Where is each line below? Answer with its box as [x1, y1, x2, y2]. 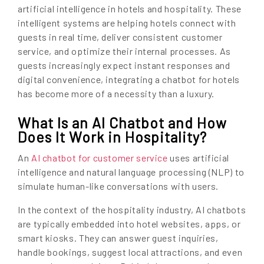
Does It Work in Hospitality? [18, 128, 207, 146]
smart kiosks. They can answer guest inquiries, [18, 232, 219, 244]
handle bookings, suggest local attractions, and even [18, 246, 243, 258]
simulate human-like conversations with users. [18, 180, 219, 192]
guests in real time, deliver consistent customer [18, 31, 223, 43]
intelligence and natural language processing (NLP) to [18, 166, 245, 178]
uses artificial [167, 152, 230, 164]
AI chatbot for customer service [31, 152, 168, 164]
